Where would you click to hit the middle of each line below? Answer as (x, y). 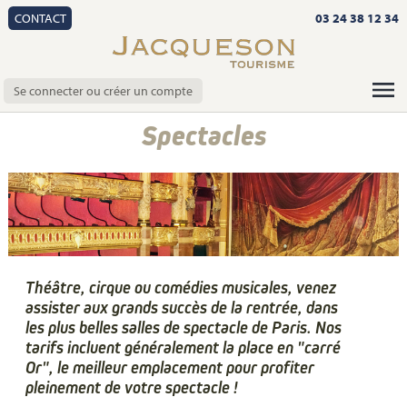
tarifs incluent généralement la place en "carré (184, 347)
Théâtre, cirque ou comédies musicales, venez (181, 288)
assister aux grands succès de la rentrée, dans (182, 308)
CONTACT (40, 18)
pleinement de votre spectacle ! (132, 387)
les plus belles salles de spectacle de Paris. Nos (184, 328)
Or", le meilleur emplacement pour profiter (170, 367)
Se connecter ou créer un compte (104, 90)
